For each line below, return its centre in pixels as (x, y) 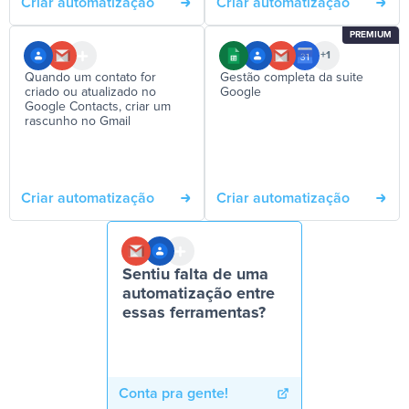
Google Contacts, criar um (98, 107)
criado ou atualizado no (90, 92)
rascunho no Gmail (78, 121)
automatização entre (199, 294)
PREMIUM (371, 35)
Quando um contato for (90, 78)
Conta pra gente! (173, 393)
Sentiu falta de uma (195, 275)
